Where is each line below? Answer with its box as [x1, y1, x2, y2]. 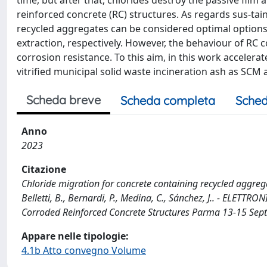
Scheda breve [26, 92, 101, 107]
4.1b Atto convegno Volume [21, 244, 146, 257]
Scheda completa [120, 93, 215, 108]
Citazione [21, 163, 66, 176]
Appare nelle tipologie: [21, 229, 129, 243]
